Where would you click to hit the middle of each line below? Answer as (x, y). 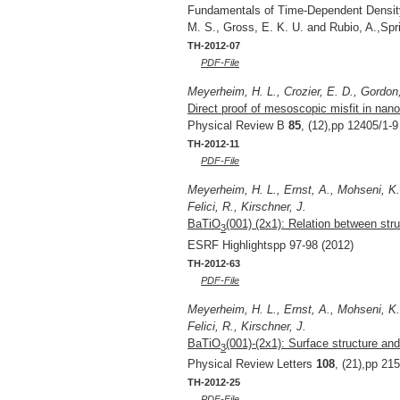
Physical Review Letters (252, 364)
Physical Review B (238, 126)
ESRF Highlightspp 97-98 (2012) (271, 245)
